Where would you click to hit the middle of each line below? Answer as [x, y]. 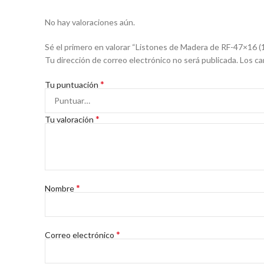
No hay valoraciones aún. [90, 22]
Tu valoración [70, 119]
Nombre [60, 188]
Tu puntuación [72, 85]
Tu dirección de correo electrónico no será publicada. [141, 60]
